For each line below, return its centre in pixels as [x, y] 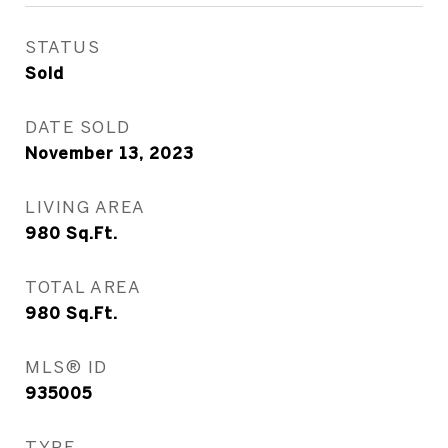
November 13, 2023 [109, 153]
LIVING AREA [85, 206]
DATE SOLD [78, 126]
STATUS [62, 46]
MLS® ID [66, 366]
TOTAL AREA [83, 286]
